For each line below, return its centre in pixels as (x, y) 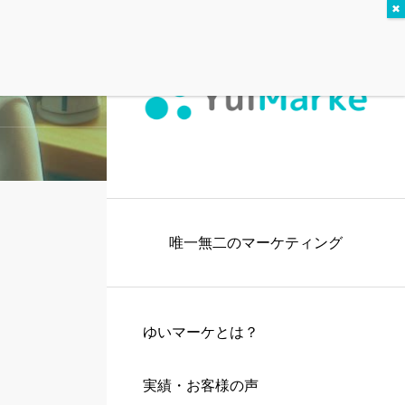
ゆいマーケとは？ (201, 332)
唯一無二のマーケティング (256, 243)
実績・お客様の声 (201, 386)
